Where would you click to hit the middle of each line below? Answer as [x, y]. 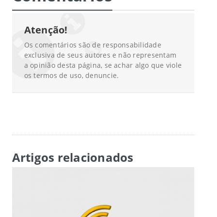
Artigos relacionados [73, 157]
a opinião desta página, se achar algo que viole [103, 65]
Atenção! [46, 30]
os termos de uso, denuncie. [71, 76]
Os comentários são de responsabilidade [93, 45]
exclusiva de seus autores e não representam [100, 55]
